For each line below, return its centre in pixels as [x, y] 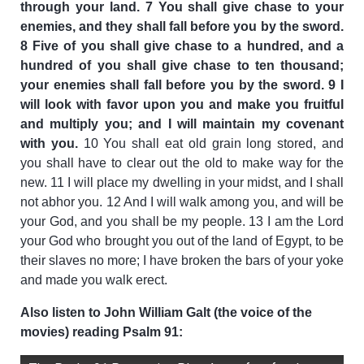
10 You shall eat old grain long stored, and [211, 143]
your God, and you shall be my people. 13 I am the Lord [182, 221]
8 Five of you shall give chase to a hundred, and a [182, 45]
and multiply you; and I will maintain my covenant [182, 123]
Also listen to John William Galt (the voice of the [166, 312]
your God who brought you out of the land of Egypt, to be [182, 240]
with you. [49, 143]
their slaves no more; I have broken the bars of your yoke [182, 260]
